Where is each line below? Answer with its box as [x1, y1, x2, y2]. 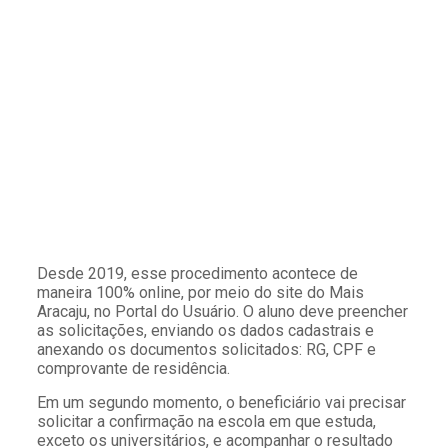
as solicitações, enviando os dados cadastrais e [36, 320, 374, 340]
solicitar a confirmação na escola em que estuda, [36, 411, 376, 431]
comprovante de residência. [36, 358, 230, 378]
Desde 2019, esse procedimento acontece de [36, 263, 358, 283]
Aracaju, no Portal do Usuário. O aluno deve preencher [36, 301, 408, 321]
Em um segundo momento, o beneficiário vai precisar [36, 392, 406, 412]
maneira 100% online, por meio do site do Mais [36, 282, 364, 302]
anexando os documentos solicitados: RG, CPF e [36, 339, 376, 359]
